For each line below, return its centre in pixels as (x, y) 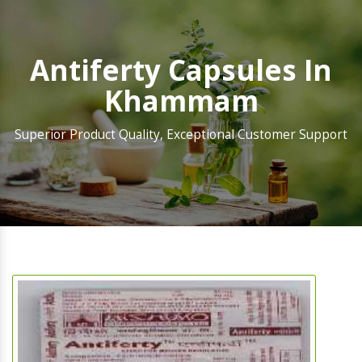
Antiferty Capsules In (181, 70)
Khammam (181, 101)
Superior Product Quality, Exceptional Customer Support (181, 135)
